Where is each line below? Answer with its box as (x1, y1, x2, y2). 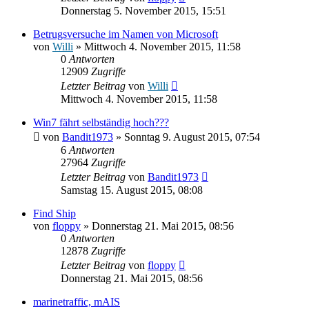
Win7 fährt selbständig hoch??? (33, 116, 169, 128)
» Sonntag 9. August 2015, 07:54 (113, 130, 260, 143)
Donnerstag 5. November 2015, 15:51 (61, 4, 226, 17)
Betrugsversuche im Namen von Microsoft (33, 28, 218, 40)
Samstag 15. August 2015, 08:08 (61, 183, 203, 196)
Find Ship (33, 207, 76, 219)
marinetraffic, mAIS (33, 295, 120, 308)
